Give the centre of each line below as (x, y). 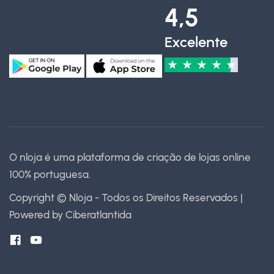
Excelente (196, 42)
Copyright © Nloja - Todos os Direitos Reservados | (126, 198)
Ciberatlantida (98, 215)
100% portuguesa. (50, 174)
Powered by (37, 215)
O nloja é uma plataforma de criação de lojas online (130, 157)
